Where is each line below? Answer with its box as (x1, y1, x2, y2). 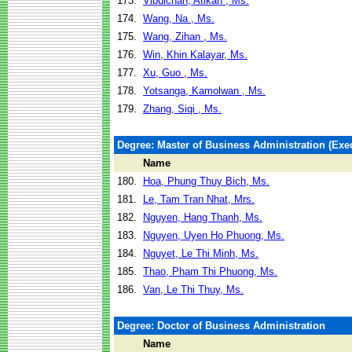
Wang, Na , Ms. (143, 13, 214, 24)
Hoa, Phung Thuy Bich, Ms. (143, 175, 269, 187)
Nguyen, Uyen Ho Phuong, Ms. (143, 229, 284, 241)
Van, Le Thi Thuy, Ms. (143, 284, 244, 295)
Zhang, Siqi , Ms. (143, 103, 222, 115)
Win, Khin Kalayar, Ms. (143, 49, 247, 60)
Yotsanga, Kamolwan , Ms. (143, 85, 266, 97)
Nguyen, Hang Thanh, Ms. (143, 211, 262, 223)
